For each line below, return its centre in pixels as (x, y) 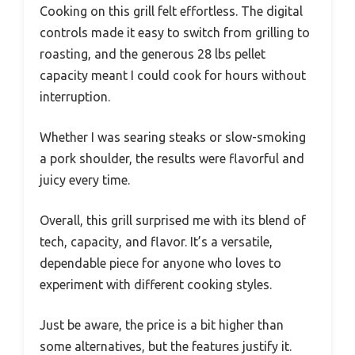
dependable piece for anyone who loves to (160, 263)
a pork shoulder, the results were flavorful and (172, 159)
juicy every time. (85, 180)
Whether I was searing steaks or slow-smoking (173, 137)
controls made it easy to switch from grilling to (175, 33)
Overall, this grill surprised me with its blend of (173, 221)
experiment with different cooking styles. (156, 285)
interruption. (75, 97)
